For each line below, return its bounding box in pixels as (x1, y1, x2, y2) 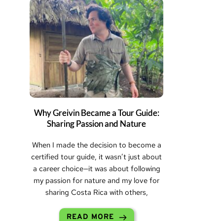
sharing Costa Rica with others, (45, 187, 148, 198)
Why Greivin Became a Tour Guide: (34, 108, 159, 118)
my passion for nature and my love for (34, 176, 160, 186)
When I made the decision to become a (32, 140, 161, 150)
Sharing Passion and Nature (47, 118, 147, 129)
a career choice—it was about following (33, 164, 160, 174)
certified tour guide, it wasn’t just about (31, 152, 162, 162)
